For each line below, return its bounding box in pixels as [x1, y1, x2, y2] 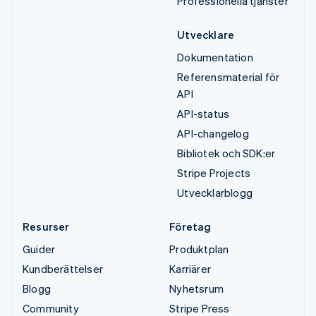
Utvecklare [177, 28, 235, 42]
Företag [169, 219, 212, 234]
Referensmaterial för [177, 70, 280, 85]
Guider [23, 242, 56, 257]
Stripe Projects [177, 166, 251, 181]
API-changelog [177, 126, 249, 141]
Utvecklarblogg [177, 186, 253, 200]
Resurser [23, 219, 70, 234]
